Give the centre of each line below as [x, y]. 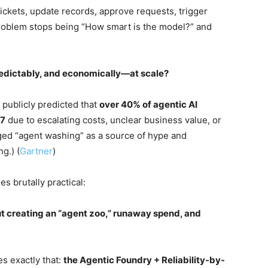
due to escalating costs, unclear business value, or [113, 120]
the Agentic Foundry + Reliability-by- [144, 260]
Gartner [36, 151]
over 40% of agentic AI [148, 105]
